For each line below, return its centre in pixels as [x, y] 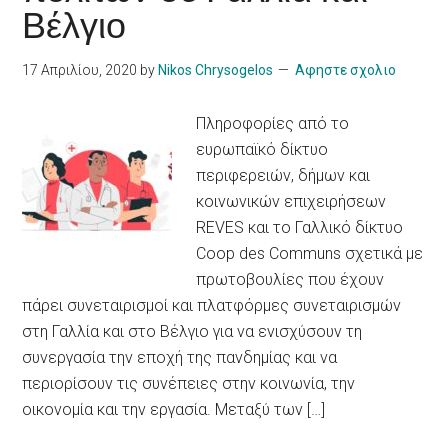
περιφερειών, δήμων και [283, 176]
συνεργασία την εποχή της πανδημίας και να [180, 358]
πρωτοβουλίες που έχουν [290, 280]
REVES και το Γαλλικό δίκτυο [300, 228]
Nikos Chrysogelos [216, 70]
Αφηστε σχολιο [346, 70]
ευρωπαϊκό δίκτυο [262, 150]
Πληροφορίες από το [273, 124]
